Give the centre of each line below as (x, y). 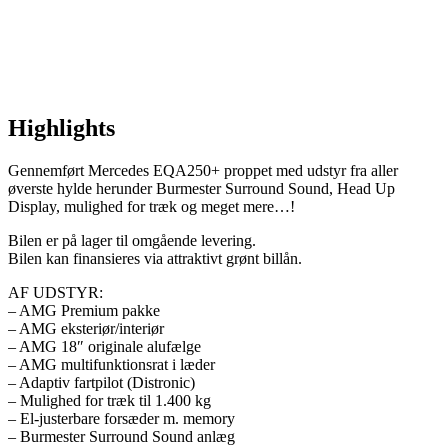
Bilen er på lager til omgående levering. (132, 240)
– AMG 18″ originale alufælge (104, 346)
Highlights (61, 127)
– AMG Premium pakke (84, 310)
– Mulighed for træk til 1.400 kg (109, 400)
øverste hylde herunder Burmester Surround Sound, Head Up (201, 188)
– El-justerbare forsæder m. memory (121, 418)
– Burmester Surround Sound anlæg (121, 436)
